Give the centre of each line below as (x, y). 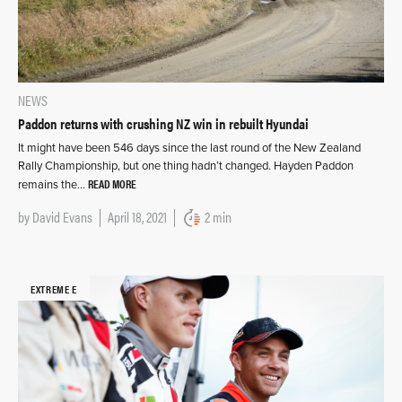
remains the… (53, 185)
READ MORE (112, 184)
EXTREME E (54, 288)
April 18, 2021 (137, 217)
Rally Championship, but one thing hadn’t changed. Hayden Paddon (186, 166)
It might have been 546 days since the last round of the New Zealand (189, 149)
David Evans (62, 217)
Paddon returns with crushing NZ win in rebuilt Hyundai (163, 124)
